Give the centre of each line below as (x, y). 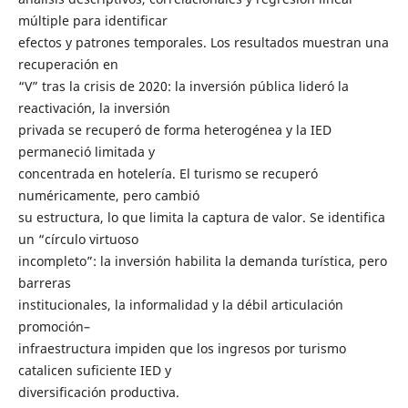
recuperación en (68, 64)
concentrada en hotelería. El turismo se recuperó (168, 173)
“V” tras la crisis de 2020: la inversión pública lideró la (183, 86)
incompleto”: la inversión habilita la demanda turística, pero (202, 261)
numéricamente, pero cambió (108, 195)
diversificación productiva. (98, 392)
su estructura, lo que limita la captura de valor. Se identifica (201, 217)
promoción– (54, 326)
